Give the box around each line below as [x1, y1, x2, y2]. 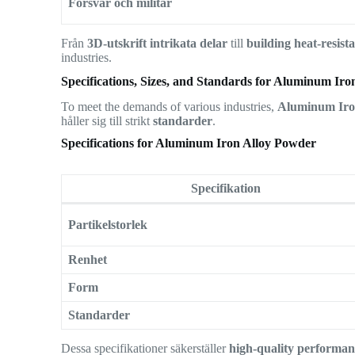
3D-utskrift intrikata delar [87, 36, 228, 50]
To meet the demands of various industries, [61, 100, 278, 114]
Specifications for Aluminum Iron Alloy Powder [61, 136, 317, 151]
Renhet [68, 253, 108, 267]
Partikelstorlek [68, 218, 148, 232]
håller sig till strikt [61, 114, 154, 128]
